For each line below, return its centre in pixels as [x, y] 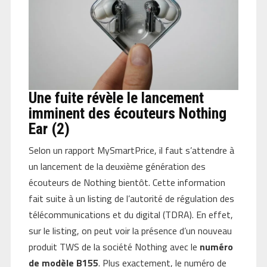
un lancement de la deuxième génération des [117, 166]
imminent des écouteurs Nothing [127, 113]
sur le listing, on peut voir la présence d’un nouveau [130, 230]
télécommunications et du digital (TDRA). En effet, [131, 214]
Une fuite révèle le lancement [116, 97]
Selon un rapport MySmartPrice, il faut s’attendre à [131, 150]
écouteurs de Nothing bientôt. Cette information [127, 182]
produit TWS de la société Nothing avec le [114, 246]
